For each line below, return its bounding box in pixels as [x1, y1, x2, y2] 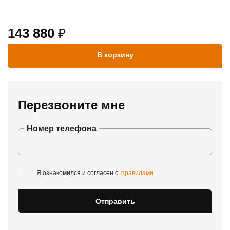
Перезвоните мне [18, 98, 125, 112]
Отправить [95, 197, 135, 205]
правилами [121, 169, 154, 177]
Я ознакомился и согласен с [36, 169, 121, 177]
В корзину [97, 51, 133, 59]
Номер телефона [27, 124, 97, 133]
